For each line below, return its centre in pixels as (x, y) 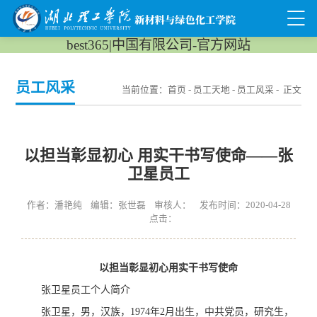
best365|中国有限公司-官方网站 (158, 45)
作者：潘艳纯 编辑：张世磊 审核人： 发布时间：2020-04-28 (158, 205)
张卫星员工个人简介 (86, 290)
